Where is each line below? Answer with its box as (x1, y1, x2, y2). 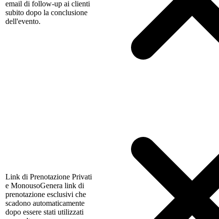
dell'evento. (5, 17, 41, 26)
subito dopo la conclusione (5, 8, 88, 17)
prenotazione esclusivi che (5, 190, 86, 199)
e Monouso (5, 181, 40, 190)
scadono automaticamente (5, 199, 85, 208)
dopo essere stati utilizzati (5, 208, 84, 217)
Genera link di (40, 181, 84, 190)
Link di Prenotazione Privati (5, 173, 92, 181)
